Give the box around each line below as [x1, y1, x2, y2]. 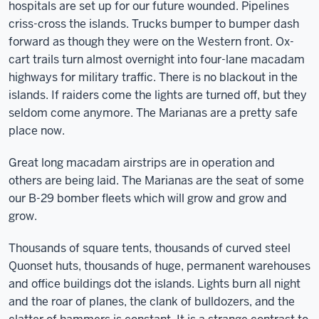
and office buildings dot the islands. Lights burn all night [9, 276, 300, 291]
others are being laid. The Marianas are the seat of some [9, 173, 304, 188]
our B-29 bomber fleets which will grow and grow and [9, 191, 287, 206]
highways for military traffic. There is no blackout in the [9, 70, 298, 85]
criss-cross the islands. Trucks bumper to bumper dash [9, 16, 299, 31]
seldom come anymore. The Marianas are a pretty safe [9, 105, 298, 120]
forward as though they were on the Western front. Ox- [9, 34, 294, 49]
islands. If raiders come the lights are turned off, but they [9, 88, 307, 103]
